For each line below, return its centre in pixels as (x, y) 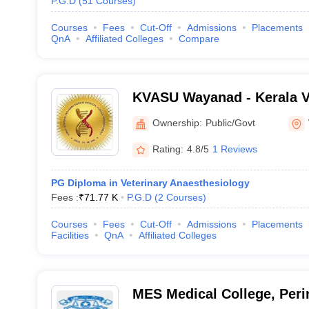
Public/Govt (230, 122)
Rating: (168, 149)
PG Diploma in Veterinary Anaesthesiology (150, 183)
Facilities (70, 235)
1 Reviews (235, 149)
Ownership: (177, 122)
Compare (199, 39)
